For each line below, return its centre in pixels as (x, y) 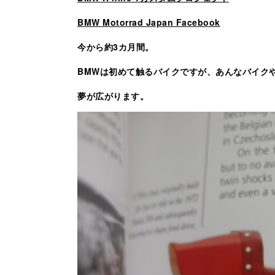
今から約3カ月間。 (116, 46)
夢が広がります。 (113, 95)
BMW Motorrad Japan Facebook (149, 22)
